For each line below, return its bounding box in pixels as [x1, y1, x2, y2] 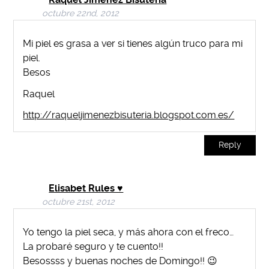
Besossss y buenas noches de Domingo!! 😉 [23, 255, 218, 267]
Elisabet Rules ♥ [49, 183, 124, 195]
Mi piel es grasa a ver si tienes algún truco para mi [23, 37, 243, 49]
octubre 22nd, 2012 [42, 8, 119, 19]
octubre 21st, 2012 [42, 197, 115, 208]
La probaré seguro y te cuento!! [23, 241, 164, 253]
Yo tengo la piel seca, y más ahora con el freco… [23, 226, 234, 238]
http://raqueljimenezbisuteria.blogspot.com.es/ [23, 109, 235, 121]
